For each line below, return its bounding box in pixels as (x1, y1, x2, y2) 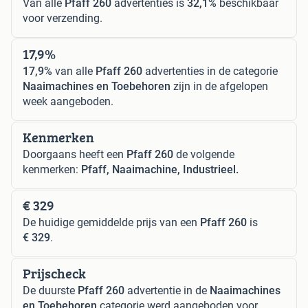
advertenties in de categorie (142, 64, 278, 78)
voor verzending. (23, 11, 102, 25)
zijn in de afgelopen (170, 79, 268, 93)
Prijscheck (23, 263, 86, 283)
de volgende (173, 147, 234, 161)
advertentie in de (124, 283, 210, 297)
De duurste (23, 283, 78, 297)
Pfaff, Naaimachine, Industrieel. (81, 162, 239, 176)
